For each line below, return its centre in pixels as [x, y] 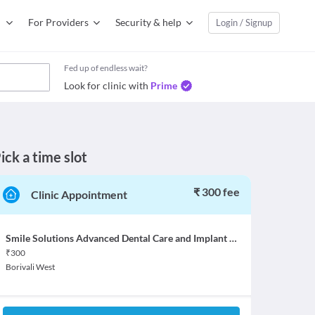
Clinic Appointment [79, 194]
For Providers [58, 22]
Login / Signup [244, 22]
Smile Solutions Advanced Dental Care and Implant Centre [233, 238]
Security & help [148, 22]
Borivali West [30, 267]
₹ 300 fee [216, 192]
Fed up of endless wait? [106, 68]
